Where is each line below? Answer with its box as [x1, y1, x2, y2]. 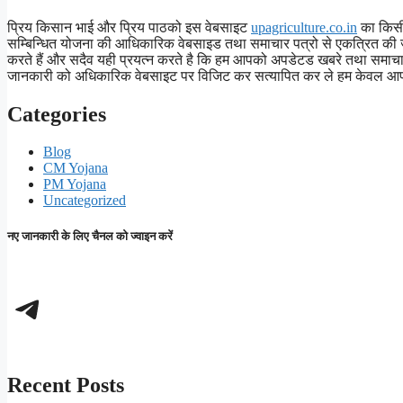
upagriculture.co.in [251, 19, 357, 35]
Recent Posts [7, 372, 124, 397]
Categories [7, 102, 106, 126]
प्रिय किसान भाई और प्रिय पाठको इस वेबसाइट [7, 19, 251, 35]
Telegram [6, 282, 167, 331]
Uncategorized [43, 193, 126, 209]
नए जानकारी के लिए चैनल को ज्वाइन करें [7, 228, 173, 243]
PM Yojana [43, 176, 106, 193]
